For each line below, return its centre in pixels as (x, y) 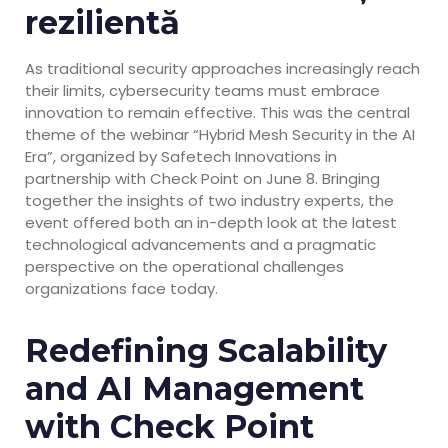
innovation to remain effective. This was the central (217, 112)
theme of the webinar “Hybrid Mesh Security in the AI (220, 134)
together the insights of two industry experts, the (209, 200)
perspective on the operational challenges (184, 266)
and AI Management (194, 388)
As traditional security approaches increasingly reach (222, 68)
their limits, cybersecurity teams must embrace (202, 90)
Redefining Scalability (206, 350)
